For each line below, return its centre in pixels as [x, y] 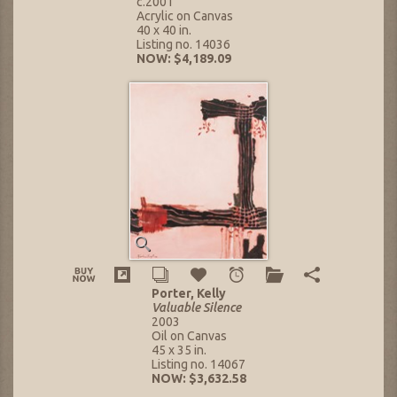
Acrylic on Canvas [185, 16]
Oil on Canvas [189, 336]
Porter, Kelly [188, 294]
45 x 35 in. [179, 350]
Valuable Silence [196, 308]
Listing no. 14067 [198, 365]
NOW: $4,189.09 [184, 59]
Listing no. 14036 [183, 45]
